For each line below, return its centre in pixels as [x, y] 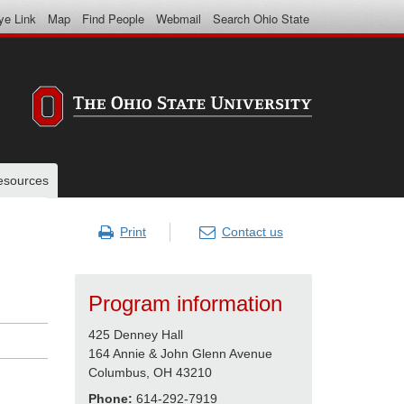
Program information [186, 303]
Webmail [179, 18]
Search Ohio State [261, 18]
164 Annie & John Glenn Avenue [181, 353]
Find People [113, 18]
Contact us [252, 232]
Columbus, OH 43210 [151, 372]
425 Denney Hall [136, 335]
